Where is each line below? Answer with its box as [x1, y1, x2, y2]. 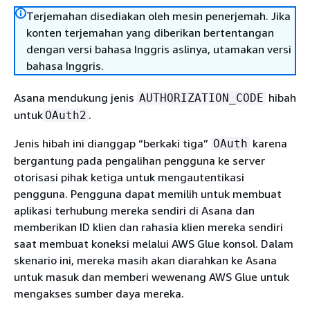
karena [250, 136, 287, 150]
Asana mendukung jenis [14, 91, 137, 104]
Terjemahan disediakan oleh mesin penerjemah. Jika [26, 9, 291, 23]
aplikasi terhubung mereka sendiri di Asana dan [14, 203, 255, 217]
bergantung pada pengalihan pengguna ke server [14, 154, 265, 167]
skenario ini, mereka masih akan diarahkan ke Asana [14, 253, 277, 267]
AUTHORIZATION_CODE [139, 91, 264, 104]
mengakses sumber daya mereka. [14, 286, 184, 300]
